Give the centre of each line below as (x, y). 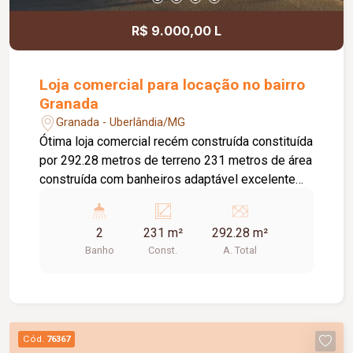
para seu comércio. (92, 198)
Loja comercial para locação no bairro (173, 84)
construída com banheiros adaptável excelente (168, 179)
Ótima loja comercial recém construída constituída (176, 141)
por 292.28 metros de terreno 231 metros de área (176, 160)
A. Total (240, 250)
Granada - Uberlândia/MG (121, 123)
